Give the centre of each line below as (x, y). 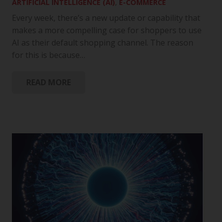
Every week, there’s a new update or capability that (106, 18)
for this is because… (49, 55)
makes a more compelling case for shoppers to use (107, 30)
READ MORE (48, 82)
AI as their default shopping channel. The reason (103, 42)
